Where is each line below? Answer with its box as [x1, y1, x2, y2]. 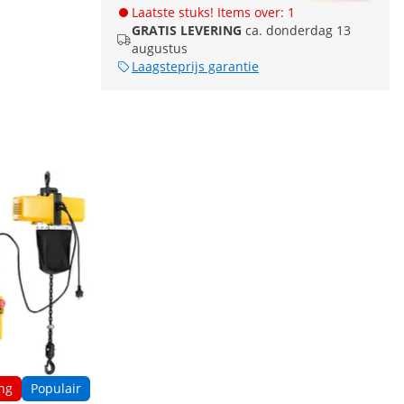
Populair [31, 380, 81, 397]
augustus [132, 40, 188, 58]
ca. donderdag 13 [245, 22, 351, 40]
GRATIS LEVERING [132, 22, 242, 40]
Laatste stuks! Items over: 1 [132, 4, 295, 22]
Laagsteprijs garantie [132, 58, 259, 76]
